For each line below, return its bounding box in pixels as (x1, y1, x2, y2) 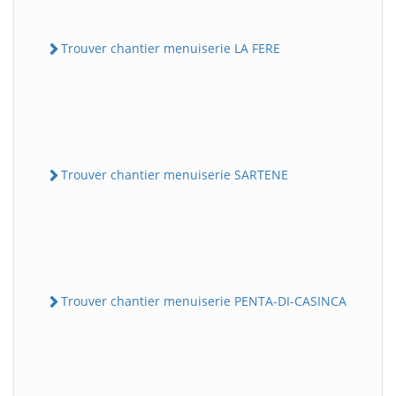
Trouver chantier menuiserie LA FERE (61, 39, 280, 57)
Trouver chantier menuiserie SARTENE (61, 165, 288, 183)
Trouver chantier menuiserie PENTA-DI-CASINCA (61, 293, 346, 309)
